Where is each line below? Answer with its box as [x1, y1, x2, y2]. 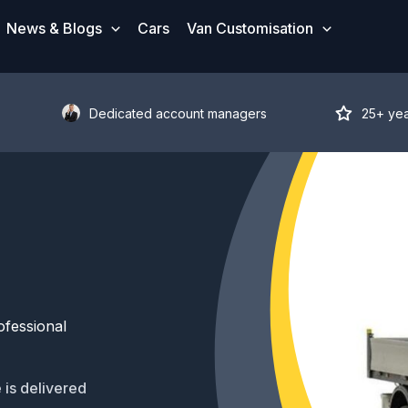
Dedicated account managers [88, 105, 267, 121]
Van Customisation [187, 19, 314, 37]
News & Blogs [6, 19, 103, 37]
